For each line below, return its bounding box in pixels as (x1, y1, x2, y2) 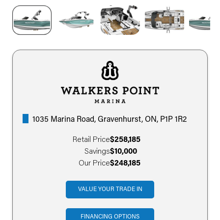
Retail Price (73, 136, 110, 144)
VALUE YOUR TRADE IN (78, 187, 142, 193)
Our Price (79, 160, 110, 168)
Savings (84, 148, 110, 156)
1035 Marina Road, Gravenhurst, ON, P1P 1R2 (32, 116, 187, 124)
